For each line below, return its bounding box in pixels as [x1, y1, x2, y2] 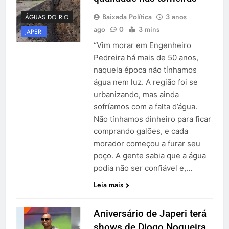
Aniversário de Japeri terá [93, 208, 207, 220]
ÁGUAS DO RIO [25, 12, 69, 22]
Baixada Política [102, 12, 152, 22]
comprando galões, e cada [93, 126, 188, 136]
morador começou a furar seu [93, 139, 200, 149]
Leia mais [93, 179, 123, 190]
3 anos [165, 12, 187, 22]
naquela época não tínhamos [93, 65, 197, 75]
